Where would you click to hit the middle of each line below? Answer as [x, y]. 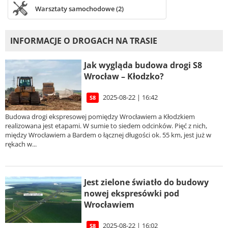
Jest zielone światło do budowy [146, 182]
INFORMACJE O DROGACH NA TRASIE [84, 41]
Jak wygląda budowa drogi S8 [143, 65]
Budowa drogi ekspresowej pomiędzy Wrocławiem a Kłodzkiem [100, 117]
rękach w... [21, 144]
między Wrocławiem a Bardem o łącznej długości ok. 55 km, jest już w [108, 135]
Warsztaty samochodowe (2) [79, 9]
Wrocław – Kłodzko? [124, 77]
